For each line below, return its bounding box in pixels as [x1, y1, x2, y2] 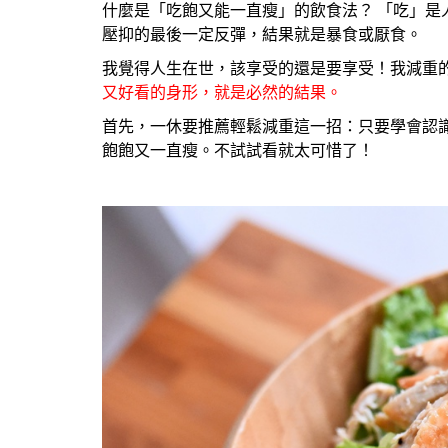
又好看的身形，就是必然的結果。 [102, 82, 342, 101]
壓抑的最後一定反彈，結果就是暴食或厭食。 [102, 24, 422, 43]
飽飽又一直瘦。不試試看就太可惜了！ [102, 140, 380, 159]
